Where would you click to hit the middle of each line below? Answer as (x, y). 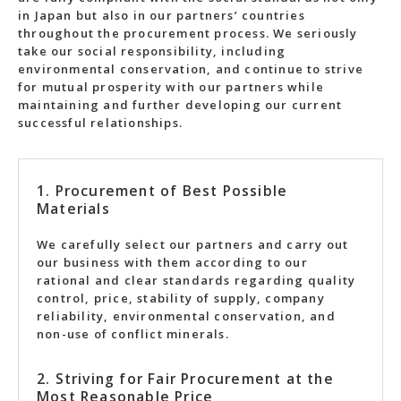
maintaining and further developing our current (180, 105)
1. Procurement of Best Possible (162, 191)
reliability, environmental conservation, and (186, 316)
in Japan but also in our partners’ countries (162, 15)
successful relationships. (100, 123)
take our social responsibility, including (152, 51)
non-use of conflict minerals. (133, 334)
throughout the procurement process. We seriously (188, 33)
